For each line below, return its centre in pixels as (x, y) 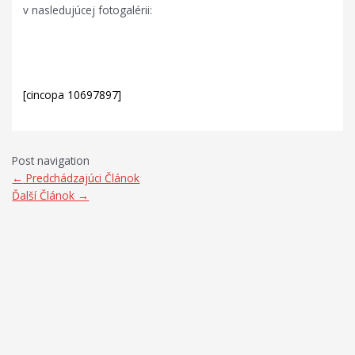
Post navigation (51, 161)
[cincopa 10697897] (73, 94)
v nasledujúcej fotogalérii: (88, 10)
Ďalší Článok (45, 196)
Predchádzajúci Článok (82, 178)
